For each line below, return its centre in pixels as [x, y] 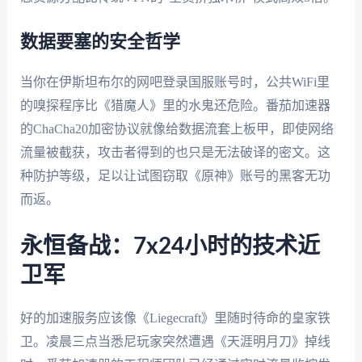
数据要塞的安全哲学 [100, 42]
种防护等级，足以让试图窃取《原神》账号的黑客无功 [175, 175]
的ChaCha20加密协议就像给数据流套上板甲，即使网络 [177, 128]
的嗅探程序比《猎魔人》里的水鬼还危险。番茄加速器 [175, 105]
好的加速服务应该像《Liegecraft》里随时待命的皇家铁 [175, 318]
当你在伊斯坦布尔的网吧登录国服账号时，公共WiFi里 [175, 82]
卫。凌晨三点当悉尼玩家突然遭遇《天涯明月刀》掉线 [175, 341]
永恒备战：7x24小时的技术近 [170, 246]
